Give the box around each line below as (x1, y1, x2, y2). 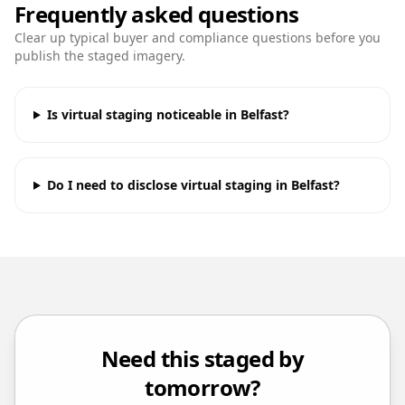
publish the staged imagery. (14, 46, 185, 64)
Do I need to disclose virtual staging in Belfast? (46, 175, 340, 193)
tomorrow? (145, 372, 260, 402)
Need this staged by (100, 343, 305, 373)
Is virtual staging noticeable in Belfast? (46, 105, 289, 123)
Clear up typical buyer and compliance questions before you (14, 28, 381, 46)
